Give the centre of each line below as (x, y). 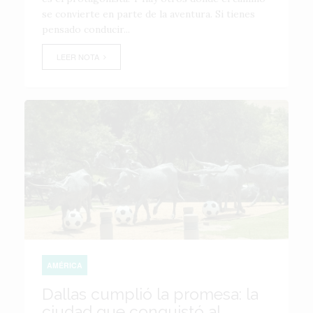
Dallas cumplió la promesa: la (150, 294)
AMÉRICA (65, 265)
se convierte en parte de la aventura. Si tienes (148, 14)
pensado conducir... (86, 29)
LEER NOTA (80, 57)
